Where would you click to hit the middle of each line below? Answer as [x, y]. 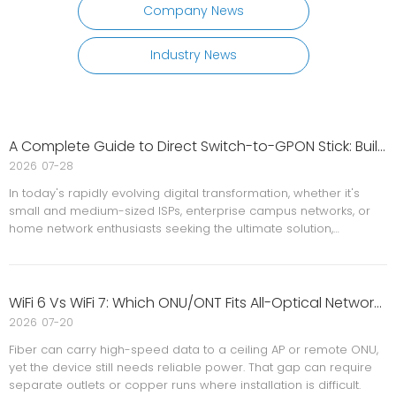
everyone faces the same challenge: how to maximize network [192, 246]
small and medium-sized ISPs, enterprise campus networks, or [190, 211]
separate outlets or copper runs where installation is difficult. [185, 385]
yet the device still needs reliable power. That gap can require [190, 367]
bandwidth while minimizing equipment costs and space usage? [197, 264]
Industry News [194, 55]
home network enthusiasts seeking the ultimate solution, [171, 228]
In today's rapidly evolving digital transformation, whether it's [184, 193]
